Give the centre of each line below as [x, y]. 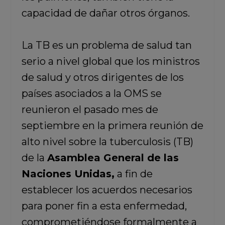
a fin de [133, 174]
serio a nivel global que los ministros [110, 61]
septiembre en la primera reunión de [112, 126]
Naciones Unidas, [68, 174]
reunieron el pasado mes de [90, 109]
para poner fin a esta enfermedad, [104, 206]
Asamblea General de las [113, 158]
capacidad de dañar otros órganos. [105, 13]
